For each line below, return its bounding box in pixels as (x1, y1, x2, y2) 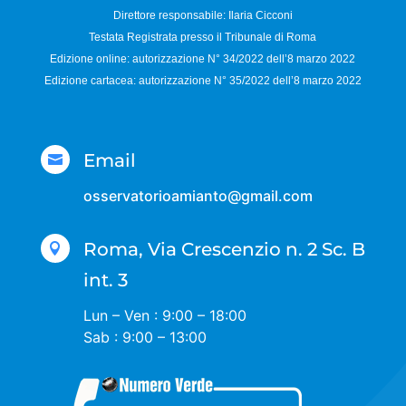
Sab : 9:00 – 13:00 (82, 328, 207, 347)
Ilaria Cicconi (227, 9, 293, 23)
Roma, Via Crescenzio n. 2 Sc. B (82, 238, 365, 261)
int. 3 (82, 269, 128, 292)
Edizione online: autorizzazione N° (50, 53, 224, 66)
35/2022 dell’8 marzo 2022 (228, 74, 362, 88)
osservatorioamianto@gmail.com (82, 187, 313, 206)
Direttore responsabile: (112, 9, 228, 23)
